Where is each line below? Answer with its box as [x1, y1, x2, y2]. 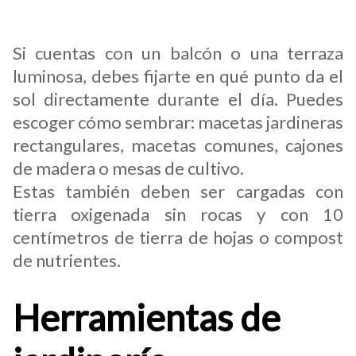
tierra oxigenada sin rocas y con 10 [13, 203, 343, 225]
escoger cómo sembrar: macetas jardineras [13, 111, 343, 133]
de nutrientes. [13, 250, 124, 271]
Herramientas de [13, 296, 281, 339]
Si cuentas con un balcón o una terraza [13, 42, 343, 64]
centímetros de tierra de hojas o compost [13, 226, 343, 248]
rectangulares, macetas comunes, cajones [13, 134, 343, 156]
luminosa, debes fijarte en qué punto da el [13, 65, 343, 87]
